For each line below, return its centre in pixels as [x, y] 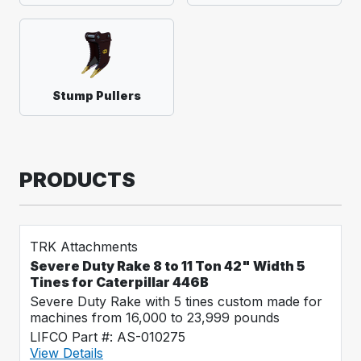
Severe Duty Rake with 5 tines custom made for [176, 301]
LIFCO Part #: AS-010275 [108, 337]
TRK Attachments [84, 247]
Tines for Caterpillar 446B [119, 282]
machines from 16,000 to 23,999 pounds [155, 317]
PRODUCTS [77, 180]
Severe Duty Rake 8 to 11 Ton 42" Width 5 [168, 266]
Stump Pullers [97, 95]
